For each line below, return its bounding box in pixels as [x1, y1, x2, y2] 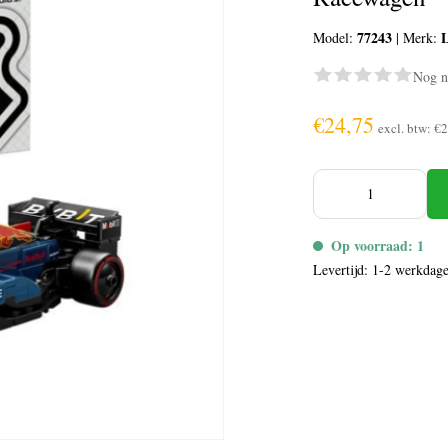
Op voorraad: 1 [331, 235, 425, 256]
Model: [313, 28, 358, 47]
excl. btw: [378, 119, 435, 137]
